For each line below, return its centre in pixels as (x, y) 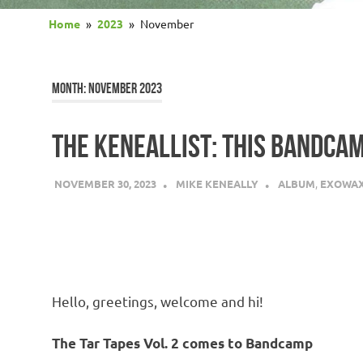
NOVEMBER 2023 (125, 88)
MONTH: (70, 88)
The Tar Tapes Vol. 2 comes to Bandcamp (182, 343)
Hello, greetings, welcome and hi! (158, 301)
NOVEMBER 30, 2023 (105, 184)
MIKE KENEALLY (217, 184)
